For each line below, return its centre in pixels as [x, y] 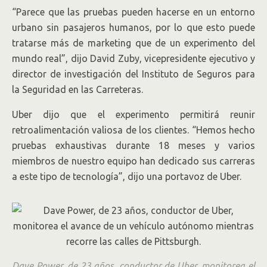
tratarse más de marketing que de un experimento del [133, 43]
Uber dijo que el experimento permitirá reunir [133, 114]
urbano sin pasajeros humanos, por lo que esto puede [133, 27]
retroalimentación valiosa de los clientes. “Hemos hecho [133, 130]
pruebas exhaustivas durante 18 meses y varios [133, 145]
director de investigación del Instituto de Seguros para [133, 74]
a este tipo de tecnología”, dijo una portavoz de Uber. [127, 176]
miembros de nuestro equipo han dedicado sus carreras [133, 161]
